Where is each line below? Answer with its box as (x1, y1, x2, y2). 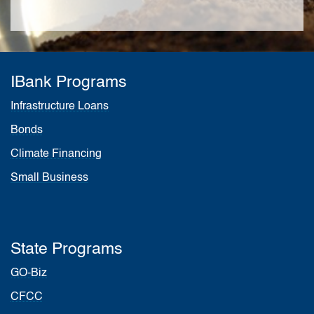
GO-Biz (11, 267, 47, 279)
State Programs (11, 240, 123, 257)
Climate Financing (11, 149, 102, 160)
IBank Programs (11, 74, 127, 90)
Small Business (11, 172, 88, 184)
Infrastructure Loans (11, 100, 109, 112)
